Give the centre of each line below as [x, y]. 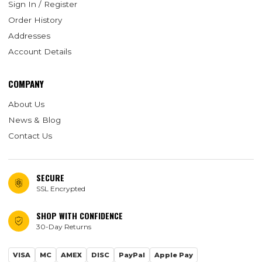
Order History [35, 20]
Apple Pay [174, 255]
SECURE [50, 178]
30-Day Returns [64, 227]
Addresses [29, 36]
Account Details [40, 52]
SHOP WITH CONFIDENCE [80, 216]
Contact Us [30, 136]
